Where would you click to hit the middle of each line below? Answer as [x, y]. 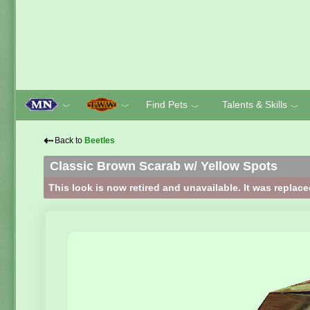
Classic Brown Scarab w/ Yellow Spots [164, 166]
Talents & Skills [254, 104]
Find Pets [167, 104]
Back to [70, 140]
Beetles [100, 140]
